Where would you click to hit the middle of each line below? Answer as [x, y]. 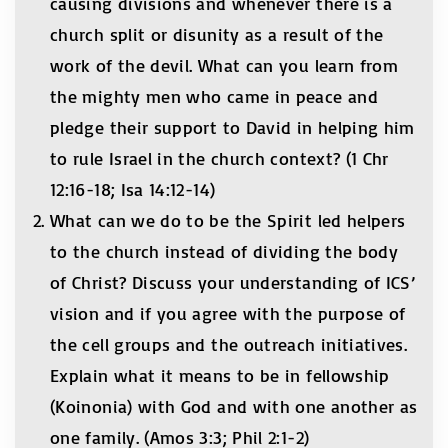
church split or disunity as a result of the [217, 34]
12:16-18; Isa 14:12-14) [133, 189]
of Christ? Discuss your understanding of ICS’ [233, 282]
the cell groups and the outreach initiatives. [229, 344]
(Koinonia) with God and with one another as [234, 406]
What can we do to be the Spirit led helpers [228, 220]
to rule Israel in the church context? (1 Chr [219, 158]
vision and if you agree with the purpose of [228, 313]
